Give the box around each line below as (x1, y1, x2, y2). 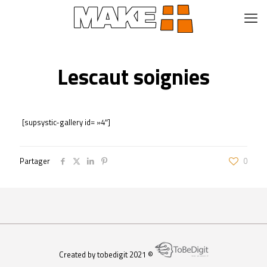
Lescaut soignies (57, 60, 210, 93)
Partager (20, 155, 50, 167)
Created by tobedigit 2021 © (58, 248, 155, 260)
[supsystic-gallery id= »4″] (21, 116, 110, 128)
